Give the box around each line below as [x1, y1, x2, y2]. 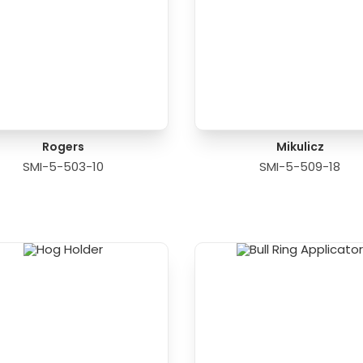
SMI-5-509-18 [259, 157, 341, 175]
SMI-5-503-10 [22, 157, 104, 175]
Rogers [41, 138, 84, 155]
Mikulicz [275, 138, 324, 155]
